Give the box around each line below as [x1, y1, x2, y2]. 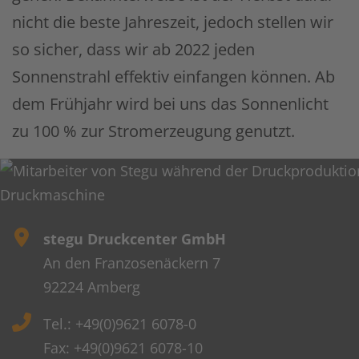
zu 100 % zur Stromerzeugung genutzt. [12, 119, 295, 142]
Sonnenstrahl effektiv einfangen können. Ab [12, 65, 335, 87]
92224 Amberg [43, 276, 140, 296]
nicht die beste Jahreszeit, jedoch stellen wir [12, 10, 333, 33]
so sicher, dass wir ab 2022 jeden [12, 38, 255, 60]
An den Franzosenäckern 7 [43, 252, 220, 272]
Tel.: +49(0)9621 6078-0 [43, 313, 196, 333]
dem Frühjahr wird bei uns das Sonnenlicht [12, 92, 329, 115]
